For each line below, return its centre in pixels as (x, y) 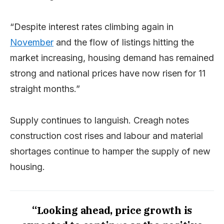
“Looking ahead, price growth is (112, 210)
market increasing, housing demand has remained (112, 58)
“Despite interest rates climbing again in (92, 27)
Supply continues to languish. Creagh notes (99, 120)
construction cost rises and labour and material (106, 136)
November (32, 42)
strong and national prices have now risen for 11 (108, 73)
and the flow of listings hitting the (124, 42)
